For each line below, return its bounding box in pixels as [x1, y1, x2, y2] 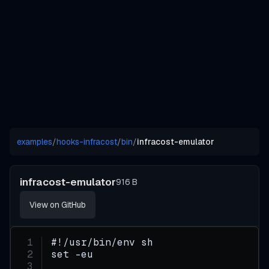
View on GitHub [29, 199, 86, 211]
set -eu [51, 248, 94, 261]
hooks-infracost [56, 136, 117, 148]
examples [17, 136, 52, 148]
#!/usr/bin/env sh [51, 236, 154, 249]
